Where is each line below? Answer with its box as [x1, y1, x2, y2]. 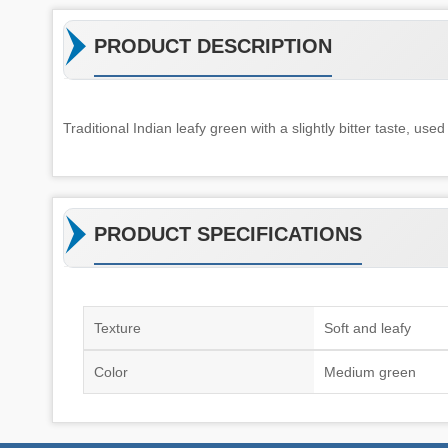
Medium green [324, 363, 417, 380]
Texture [93, 319, 141, 336]
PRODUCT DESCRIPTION [94, 34, 332, 57]
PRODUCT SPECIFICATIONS [94, 222, 362, 245]
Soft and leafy [324, 319, 412, 336]
